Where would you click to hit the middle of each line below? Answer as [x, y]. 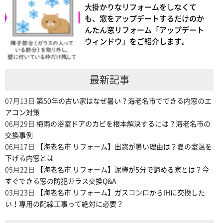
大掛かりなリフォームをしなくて [141, 7]
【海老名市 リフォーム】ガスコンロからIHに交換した [121, 193]
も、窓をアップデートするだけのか [144, 19]
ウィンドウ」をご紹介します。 [137, 42]
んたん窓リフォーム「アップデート [144, 30]
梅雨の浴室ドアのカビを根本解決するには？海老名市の [123, 124]
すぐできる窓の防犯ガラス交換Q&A [60, 181]
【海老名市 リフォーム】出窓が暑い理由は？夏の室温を [124, 147]
